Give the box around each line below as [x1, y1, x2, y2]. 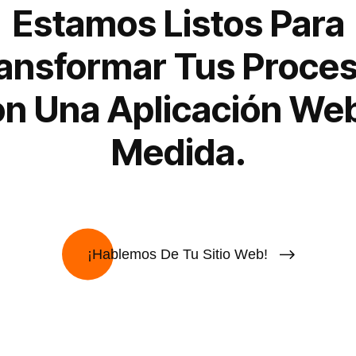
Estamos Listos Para [12, 2, 344, 46]
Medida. [110, 130, 246, 175]
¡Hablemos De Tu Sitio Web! [87, 246, 268, 263]
